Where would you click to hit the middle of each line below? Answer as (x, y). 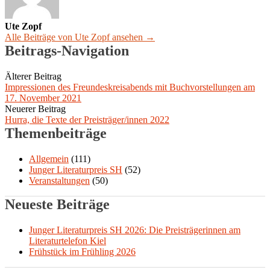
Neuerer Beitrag (35, 108)
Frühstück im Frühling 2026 (82, 251)
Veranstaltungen (59, 180)
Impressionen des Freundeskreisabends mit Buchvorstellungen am (130, 87)
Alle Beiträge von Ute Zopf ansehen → (80, 37)
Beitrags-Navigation (67, 50)
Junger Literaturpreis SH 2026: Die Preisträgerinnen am (135, 230)
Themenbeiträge (56, 133)
